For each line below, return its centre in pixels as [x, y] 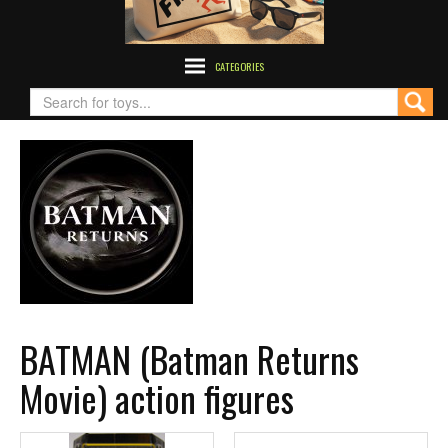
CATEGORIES [239, 65]
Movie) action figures [157, 397]
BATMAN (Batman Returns [189, 358]
